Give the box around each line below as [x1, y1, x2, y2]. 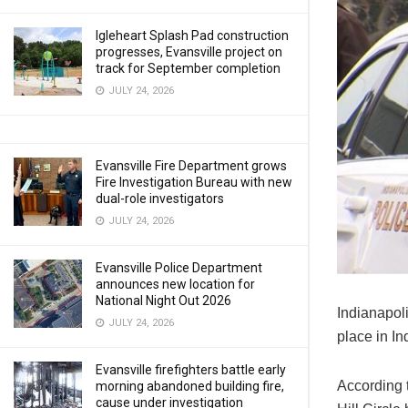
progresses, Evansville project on [96, 45, 282, 59]
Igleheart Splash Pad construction [96, 28, 289, 43]
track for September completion [96, 61, 280, 76]
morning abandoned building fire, [96, 379, 284, 393]
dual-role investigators [96, 191, 224, 206]
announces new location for [96, 277, 255, 291]
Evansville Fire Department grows [96, 158, 287, 173]
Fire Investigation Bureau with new [96, 175, 292, 189]
